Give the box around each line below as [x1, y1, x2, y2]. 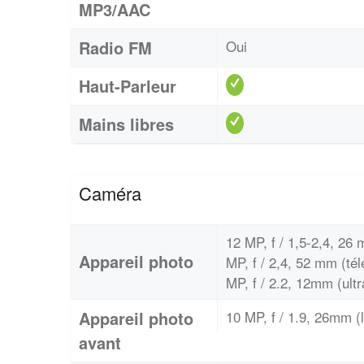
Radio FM [79, 35, 152, 59]
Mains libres [79, 111, 174, 136]
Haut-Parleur [79, 73, 176, 97]
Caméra [79, 180, 141, 206]
